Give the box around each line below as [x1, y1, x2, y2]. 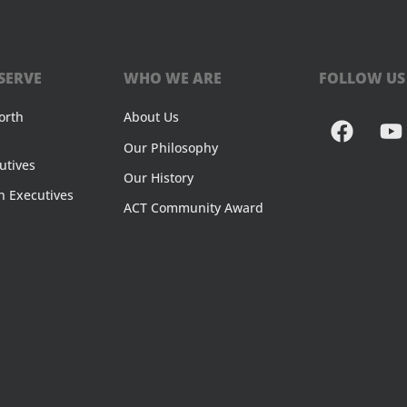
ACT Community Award [124, 199, 264, 217]
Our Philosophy [124, 138, 219, 156]
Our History [124, 168, 194, 186]
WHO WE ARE [124, 68, 223, 89]
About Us [124, 108, 180, 126]
